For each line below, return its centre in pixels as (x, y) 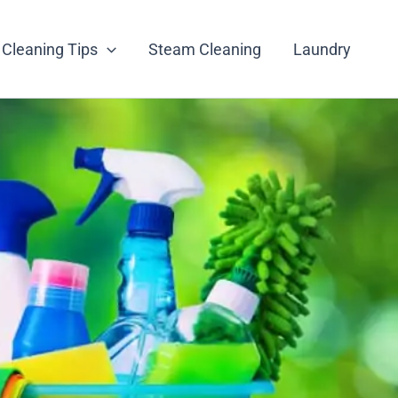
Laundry (322, 49)
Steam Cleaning (204, 49)
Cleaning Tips (50, 49)
